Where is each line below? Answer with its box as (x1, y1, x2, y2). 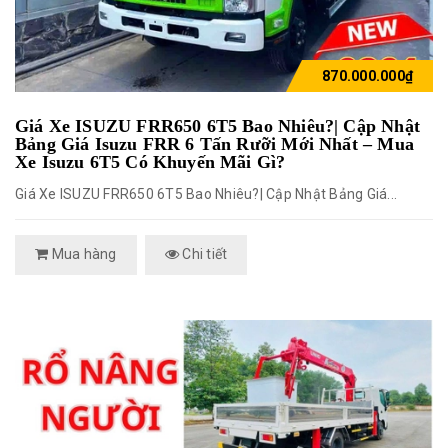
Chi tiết (179, 246, 228, 262)
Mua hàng (48, 246, 117, 262)
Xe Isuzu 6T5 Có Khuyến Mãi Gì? (15, 151, 286, 172)
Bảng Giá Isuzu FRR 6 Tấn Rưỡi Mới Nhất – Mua (15, 133, 414, 154)
